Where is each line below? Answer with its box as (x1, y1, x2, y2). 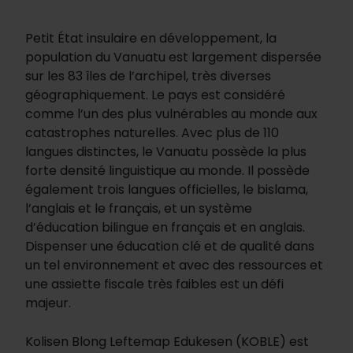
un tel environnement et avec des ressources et (25, 256, 323, 275)
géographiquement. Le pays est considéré (25, 86, 285, 105)
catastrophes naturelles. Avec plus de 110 (25, 124, 279, 143)
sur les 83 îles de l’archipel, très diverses (25, 67, 271, 86)
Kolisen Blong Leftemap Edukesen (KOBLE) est (25, 333, 309, 351)
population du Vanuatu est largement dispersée (25, 48, 321, 67)
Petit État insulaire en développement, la (25, 29, 277, 48)
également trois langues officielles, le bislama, (25, 180, 308, 199)
